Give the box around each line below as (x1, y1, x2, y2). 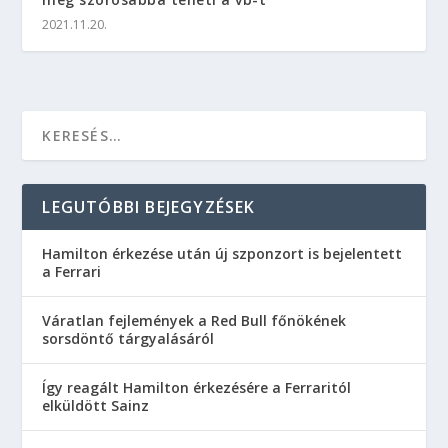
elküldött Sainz (42, 396, 150, 416)
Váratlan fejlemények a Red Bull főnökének (42, 311, 347, 331)
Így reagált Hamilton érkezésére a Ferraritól (42, 378, 352, 398)
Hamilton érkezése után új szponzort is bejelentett (42, 244, 403, 264)
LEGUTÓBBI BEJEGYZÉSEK (42, 196, 256, 219)
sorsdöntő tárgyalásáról (42, 329, 215, 349)
